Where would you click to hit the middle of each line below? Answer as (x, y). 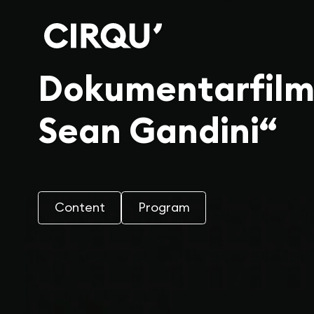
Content (80, 207)
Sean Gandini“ (158, 132)
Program (164, 207)
